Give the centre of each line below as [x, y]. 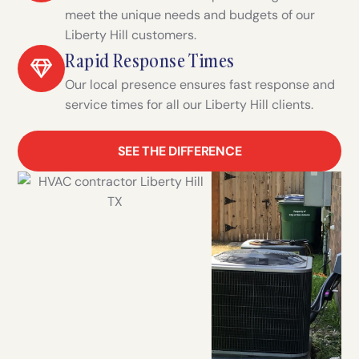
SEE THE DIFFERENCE [179, 151]
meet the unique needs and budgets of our [190, 15]
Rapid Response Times [150, 61]
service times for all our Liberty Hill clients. [190, 105]
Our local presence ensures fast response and [200, 85]
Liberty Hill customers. [131, 35]
